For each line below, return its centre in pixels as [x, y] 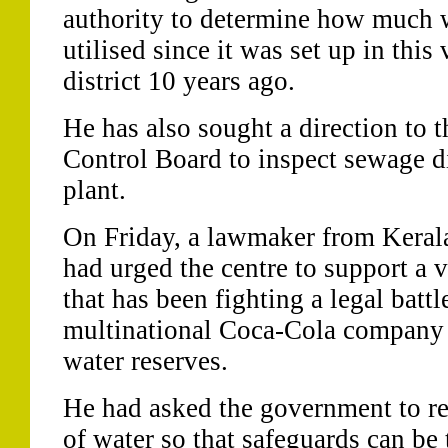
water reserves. [145, 361]
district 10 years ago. [178, 81]
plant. [94, 190]
